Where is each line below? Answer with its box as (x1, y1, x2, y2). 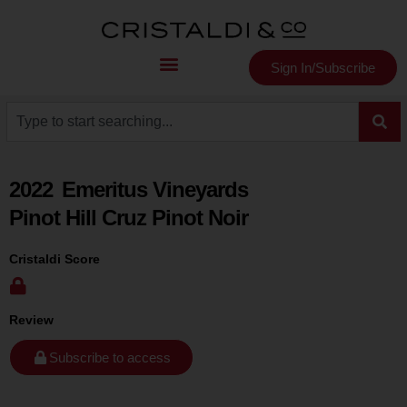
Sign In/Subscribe (271, 60, 375, 75)
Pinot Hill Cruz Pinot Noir (9, 205, 248, 230)
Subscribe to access (48, 349, 171, 365)
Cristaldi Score (9, 252, 100, 266)
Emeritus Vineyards (62, 177, 248, 202)
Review (9, 313, 54, 328)
